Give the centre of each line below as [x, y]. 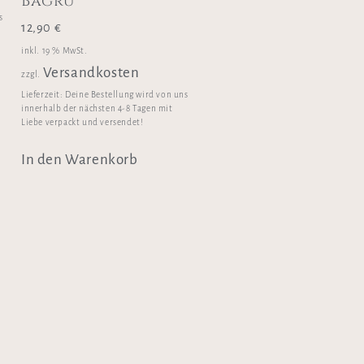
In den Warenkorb [80, 160]
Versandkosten [91, 72]
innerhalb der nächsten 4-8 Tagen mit [97, 109]
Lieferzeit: [43, 95]
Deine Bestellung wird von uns [127, 95]
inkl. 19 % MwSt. [54, 50]
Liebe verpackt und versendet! [82, 123]
